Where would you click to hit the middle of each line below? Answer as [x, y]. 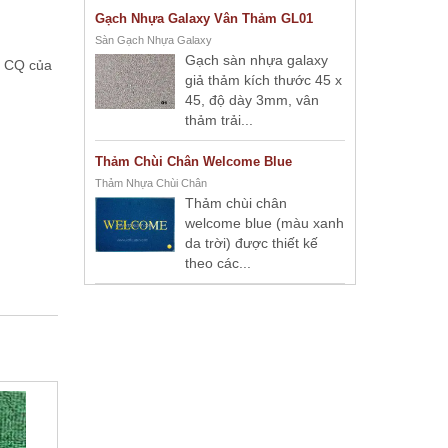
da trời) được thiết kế [251, 243]
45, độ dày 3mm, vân [252, 100]
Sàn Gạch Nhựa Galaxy [153, 40]
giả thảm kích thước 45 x [263, 80]
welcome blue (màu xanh [264, 223]
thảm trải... [219, 120]
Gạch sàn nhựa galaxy [256, 60]
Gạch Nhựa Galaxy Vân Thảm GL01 [204, 18]
